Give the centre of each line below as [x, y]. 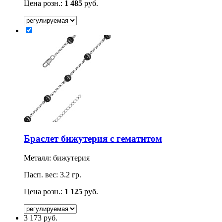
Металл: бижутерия [57, 158]
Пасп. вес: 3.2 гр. [53, 174]
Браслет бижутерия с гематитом [93, 138]
